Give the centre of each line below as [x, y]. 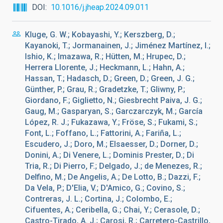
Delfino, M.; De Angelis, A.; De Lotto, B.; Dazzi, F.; [113, 177]
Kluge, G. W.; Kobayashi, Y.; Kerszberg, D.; [100, 35]
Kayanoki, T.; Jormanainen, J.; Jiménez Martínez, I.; [118, 46]
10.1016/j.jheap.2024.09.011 [100, 7]
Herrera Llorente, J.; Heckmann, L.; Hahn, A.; [105, 67]
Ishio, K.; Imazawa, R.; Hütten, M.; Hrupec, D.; [105, 56]
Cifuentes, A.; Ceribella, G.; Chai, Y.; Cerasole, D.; [112, 210]
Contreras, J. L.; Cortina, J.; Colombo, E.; [99, 199]
